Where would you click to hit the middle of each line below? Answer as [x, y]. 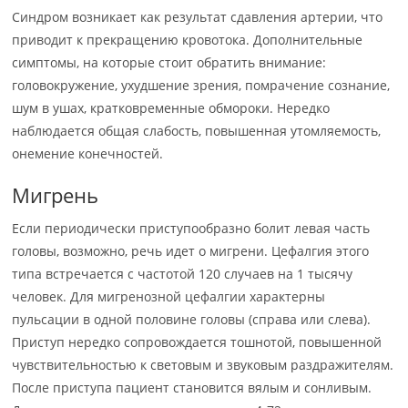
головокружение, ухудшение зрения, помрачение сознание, [201, 85]
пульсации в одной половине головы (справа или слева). [192, 319]
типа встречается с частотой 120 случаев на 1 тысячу [183, 274]
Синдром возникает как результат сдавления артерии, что [198, 17]
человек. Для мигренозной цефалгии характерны [169, 296]
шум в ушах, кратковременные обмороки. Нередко [171, 108]
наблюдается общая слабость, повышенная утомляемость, [197, 131]
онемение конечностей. [88, 153]
